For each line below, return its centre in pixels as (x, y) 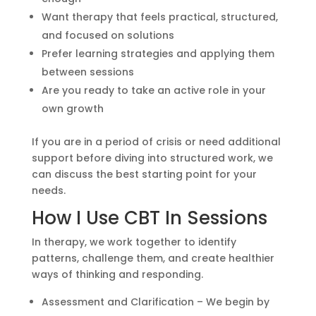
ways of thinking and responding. (117, 274)
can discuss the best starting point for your (144, 174)
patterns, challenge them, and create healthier (153, 258)
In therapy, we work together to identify (134, 242)
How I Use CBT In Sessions (149, 218)
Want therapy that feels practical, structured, (159, 17)
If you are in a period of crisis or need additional (156, 141)
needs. (48, 190)
